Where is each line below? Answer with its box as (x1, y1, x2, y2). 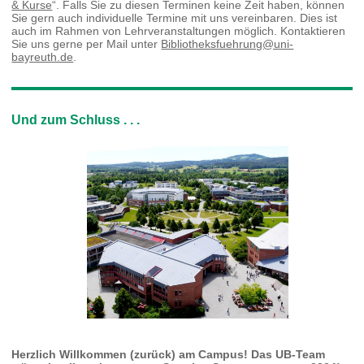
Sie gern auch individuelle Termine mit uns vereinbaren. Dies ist (11, 11, 338, 25)
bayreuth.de (11, 50, 74, 64)
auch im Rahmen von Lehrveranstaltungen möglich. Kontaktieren (11, 24, 346, 38)
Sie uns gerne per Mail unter (11, 37, 162, 51)
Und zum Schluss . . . (11, 113, 141, 128)
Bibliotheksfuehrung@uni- (161, 37, 294, 51)
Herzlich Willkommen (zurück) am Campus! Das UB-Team (11, 347, 326, 361)
